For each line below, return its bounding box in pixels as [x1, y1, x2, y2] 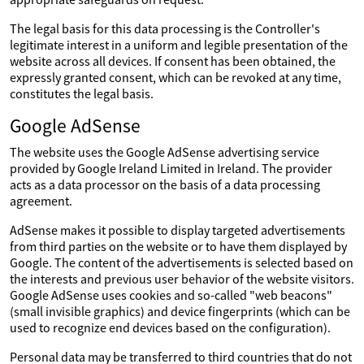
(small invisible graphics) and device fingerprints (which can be [10, 303, 350, 319]
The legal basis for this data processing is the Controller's [10, 20, 320, 37]
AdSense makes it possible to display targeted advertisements [10, 222, 345, 238]
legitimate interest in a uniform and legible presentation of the [10, 37, 348, 53]
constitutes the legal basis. [10, 85, 154, 102]
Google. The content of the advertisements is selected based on [10, 254, 353, 271]
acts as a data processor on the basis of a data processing [10, 176, 320, 193]
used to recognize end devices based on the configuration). [10, 319, 331, 336]
